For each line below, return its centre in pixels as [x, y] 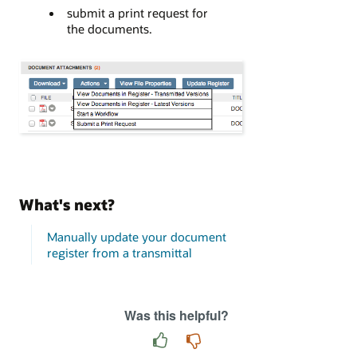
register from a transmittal [119, 253]
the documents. [109, 29]
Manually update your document [136, 237]
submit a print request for [137, 13]
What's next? [67, 204]
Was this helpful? [177, 316]
